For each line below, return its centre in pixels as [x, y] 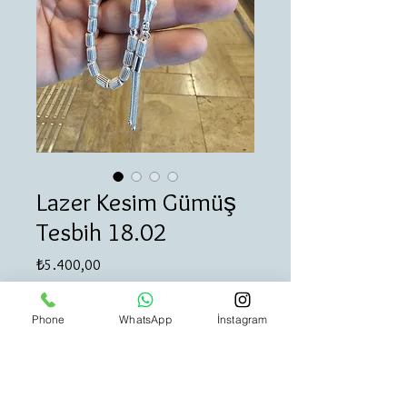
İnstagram [242, 319]
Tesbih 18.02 [102, 232]
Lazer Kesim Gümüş [136, 202]
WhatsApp [145, 319]
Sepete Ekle [145, 394]
